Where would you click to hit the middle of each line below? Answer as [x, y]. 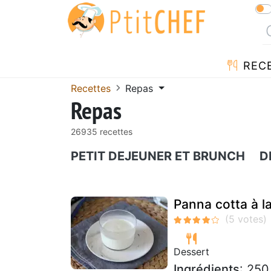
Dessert [191, 252]
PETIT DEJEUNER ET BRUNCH [158, 156]
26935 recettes [102, 132]
